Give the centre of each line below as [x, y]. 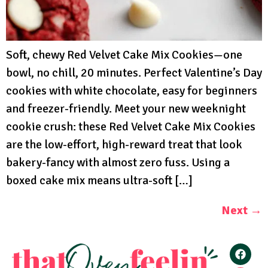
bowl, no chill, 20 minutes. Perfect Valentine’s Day [134, 73]
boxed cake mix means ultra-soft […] [99, 180]
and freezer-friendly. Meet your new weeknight [126, 109]
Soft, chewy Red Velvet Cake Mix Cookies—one [124, 55]
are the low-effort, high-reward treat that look [124, 144]
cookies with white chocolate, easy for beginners [132, 91]
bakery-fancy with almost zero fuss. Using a [118, 162]
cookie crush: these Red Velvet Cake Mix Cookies [131, 127]
